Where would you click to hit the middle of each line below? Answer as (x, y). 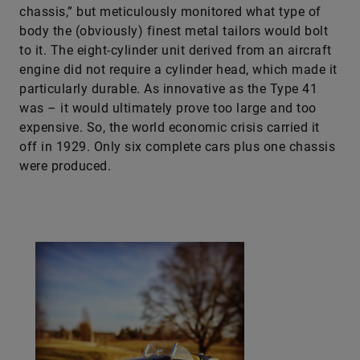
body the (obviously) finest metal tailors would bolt (174, 31)
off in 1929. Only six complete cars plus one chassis (177, 147)
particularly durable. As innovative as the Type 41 (168, 89)
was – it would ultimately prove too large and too (168, 108)
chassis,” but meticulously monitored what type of (170, 12)
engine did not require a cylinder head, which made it (178, 70)
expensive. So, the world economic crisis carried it (170, 127)
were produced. (65, 166)
